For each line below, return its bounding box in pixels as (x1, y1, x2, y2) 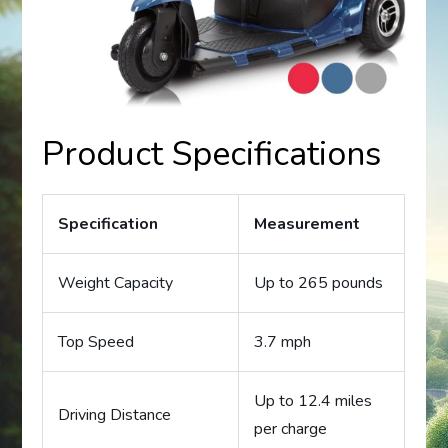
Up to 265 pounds (254, 271, 384, 294)
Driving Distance (58, 403, 172, 426)
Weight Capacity (58, 271, 174, 294)
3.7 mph (254, 330, 312, 353)
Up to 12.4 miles (254, 389, 373, 412)
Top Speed (58, 330, 135, 353)
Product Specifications (42, 130, 382, 177)
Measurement (254, 212, 361, 235)
